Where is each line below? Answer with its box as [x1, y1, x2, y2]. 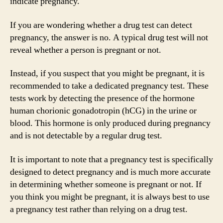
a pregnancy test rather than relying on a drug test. [10, 203, 188, 215]
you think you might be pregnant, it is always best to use [10, 191, 210, 203]
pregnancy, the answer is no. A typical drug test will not [10, 31, 208, 43]
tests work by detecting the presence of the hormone [10, 93, 195, 104]
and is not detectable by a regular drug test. [10, 130, 162, 141]
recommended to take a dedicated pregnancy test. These [10, 80, 209, 92]
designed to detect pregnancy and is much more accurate [10, 166, 211, 178]
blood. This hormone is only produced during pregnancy [10, 117, 211, 129]
